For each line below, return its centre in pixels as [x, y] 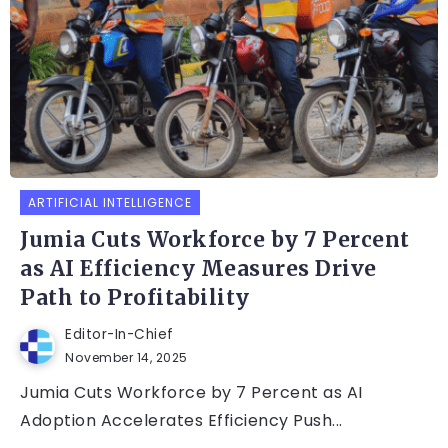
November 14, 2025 [126, 358]
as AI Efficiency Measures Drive [198, 269]
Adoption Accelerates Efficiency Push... [181, 421]
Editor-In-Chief [119, 335]
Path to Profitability [135, 298]
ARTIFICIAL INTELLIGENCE [110, 203]
